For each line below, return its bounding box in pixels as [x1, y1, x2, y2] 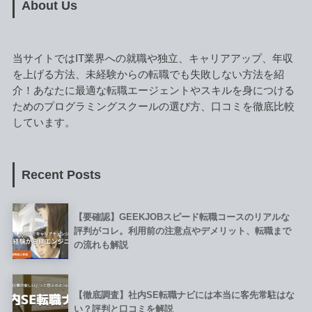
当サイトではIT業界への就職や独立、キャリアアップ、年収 [12, 52, 293, 64]
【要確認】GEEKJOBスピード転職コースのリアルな [73, 212, 290, 223]
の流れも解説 [73, 240, 128, 251]
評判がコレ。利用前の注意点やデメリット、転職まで [73, 226, 291, 237]
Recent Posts [21, 167, 101, 182]
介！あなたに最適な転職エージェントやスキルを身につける [12, 84, 295, 96]
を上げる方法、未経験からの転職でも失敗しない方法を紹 [12, 68, 284, 80]
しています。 [12, 116, 75, 128]
